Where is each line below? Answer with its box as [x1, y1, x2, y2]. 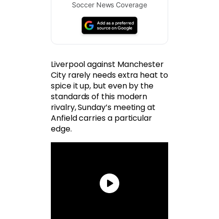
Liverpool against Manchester [51, 59, 164, 70]
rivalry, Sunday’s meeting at [51, 102, 156, 113]
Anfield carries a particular [51, 112, 153, 124]
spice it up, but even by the [51, 80, 154, 92]
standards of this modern [51, 91, 148, 103]
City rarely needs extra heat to [51, 69, 168, 81]
